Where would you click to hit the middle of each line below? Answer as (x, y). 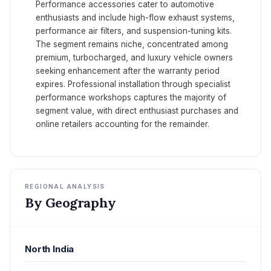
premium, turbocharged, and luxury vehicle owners (134, 57)
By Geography (70, 202)
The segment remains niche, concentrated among (132, 44)
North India (50, 249)
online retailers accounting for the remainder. (122, 124)
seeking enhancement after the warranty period (128, 70)
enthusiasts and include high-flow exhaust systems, (135, 17)
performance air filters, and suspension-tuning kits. (134, 31)
